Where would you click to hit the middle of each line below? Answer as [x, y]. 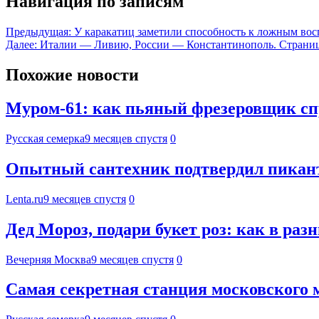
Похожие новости [72, 75]
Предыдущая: [38, 32]
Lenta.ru [25, 199]
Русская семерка [45, 138]
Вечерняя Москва [48, 259]
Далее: [21, 45]
